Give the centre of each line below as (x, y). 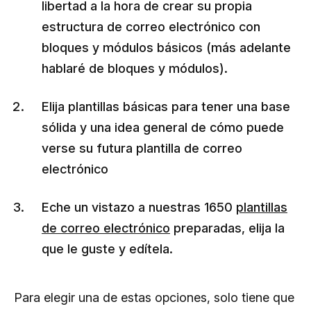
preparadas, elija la (227, 228)
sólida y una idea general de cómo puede (163, 127)
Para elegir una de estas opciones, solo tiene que (154, 297)
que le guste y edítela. (107, 249)
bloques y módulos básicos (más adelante (166, 47)
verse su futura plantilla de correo (142, 148)
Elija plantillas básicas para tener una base (166, 106)
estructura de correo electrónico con (151, 26)
